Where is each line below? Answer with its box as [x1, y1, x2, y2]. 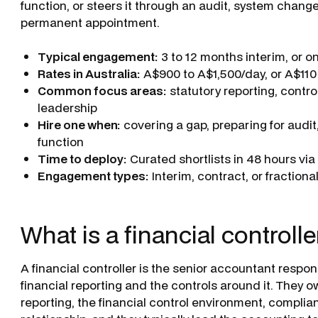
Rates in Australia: [37, 65, 141, 82]
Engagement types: [37, 168, 149, 184]
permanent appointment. [20, 14, 160, 31]
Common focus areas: [37, 82, 167, 99]
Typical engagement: [37, 48, 158, 65]
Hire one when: [37, 116, 121, 133]
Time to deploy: [37, 150, 127, 167]
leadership [37, 99, 97, 116]
